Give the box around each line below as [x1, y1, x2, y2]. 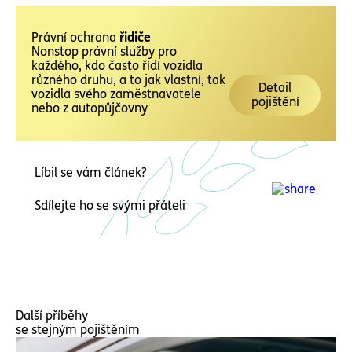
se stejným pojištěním [16, 322, 140, 337]
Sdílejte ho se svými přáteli [35, 198, 185, 213]
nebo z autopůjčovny [31, 101, 148, 115]
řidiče [119, 30, 151, 45]
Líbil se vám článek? [35, 165, 147, 180]
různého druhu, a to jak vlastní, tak [31, 72, 225, 87]
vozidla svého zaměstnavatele [31, 86, 201, 101]
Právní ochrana [31, 30, 119, 45]
